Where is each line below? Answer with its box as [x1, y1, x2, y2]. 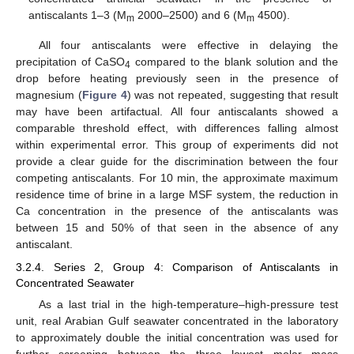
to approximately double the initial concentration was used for [16, 330, 338, 344]
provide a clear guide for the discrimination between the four [16, 155, 338, 168]
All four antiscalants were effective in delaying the [38, 39, 338, 52]
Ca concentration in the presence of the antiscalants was [16, 205, 338, 218]
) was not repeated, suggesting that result [126, 88, 338, 102]
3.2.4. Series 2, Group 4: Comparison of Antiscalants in [16, 260, 338, 273]
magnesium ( [16, 88, 82, 102]
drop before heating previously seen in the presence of [16, 72, 338, 85]
